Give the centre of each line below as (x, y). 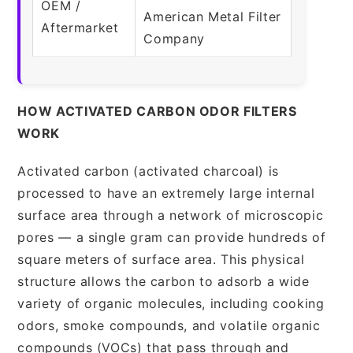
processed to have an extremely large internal (166, 193)
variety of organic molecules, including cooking (171, 303)
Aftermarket (80, 27)
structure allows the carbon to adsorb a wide (163, 281)
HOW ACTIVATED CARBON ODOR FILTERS (157, 111)
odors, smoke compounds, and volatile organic (169, 325)
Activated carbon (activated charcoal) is (148, 171)
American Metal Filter (212, 16)
